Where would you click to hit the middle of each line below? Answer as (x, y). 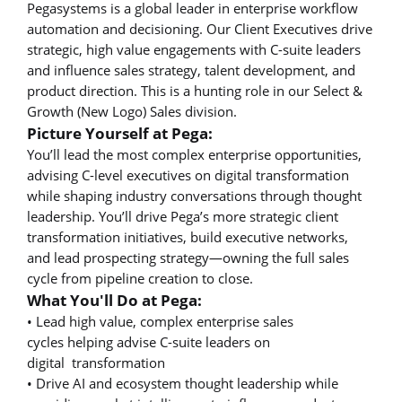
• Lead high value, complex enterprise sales (160, 321)
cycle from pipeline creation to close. (142, 278)
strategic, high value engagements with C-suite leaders (194, 49)
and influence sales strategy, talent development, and (191, 70)
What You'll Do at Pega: (114, 300)
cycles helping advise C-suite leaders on (149, 341)
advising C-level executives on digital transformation (188, 175)
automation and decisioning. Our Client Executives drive (200, 28)
